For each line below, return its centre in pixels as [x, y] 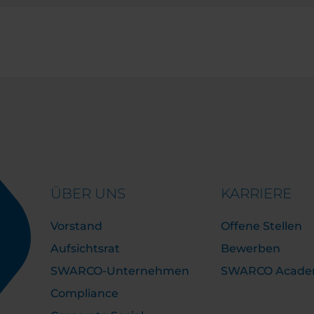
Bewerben [250, 248]
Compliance [84, 293]
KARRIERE [256, 193]
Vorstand [76, 226]
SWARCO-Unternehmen [120, 271]
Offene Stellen [261, 226]
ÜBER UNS [88, 193]
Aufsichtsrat [85, 248]
